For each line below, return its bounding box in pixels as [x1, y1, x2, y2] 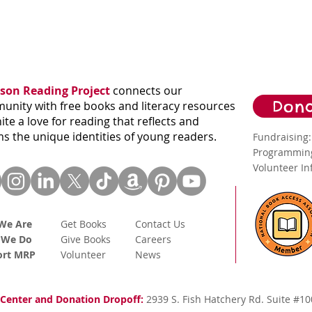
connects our [110, 83, 182, 98]
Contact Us [135, 217, 185, 231]
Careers [135, 233, 171, 246]
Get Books [61, 217, 107, 231]
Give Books [61, 233, 111, 246]
